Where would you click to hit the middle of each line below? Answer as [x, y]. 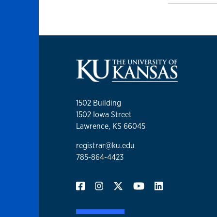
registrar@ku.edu [105, 146]
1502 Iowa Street [104, 115]
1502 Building [99, 103]
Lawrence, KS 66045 [111, 126]
